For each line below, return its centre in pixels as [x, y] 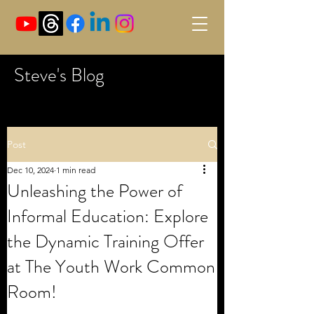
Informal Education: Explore [108, 216]
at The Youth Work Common [111, 267]
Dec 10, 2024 [30, 170]
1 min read [76, 170]
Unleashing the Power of [95, 191]
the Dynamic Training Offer [105, 241]
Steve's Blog [59, 75]
